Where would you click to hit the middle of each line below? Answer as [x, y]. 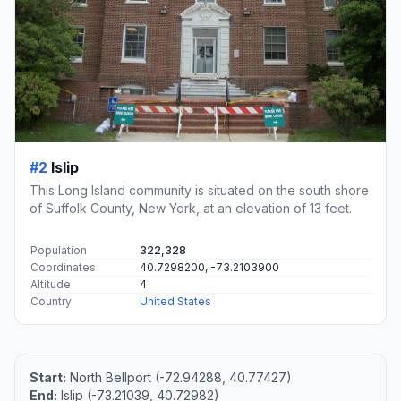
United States [175, 301]
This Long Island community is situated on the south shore [199, 190]
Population [59, 250]
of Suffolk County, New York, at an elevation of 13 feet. [191, 208]
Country [51, 301]
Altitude [51, 284]
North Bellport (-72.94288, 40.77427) [179, 377]
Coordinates [63, 267]
